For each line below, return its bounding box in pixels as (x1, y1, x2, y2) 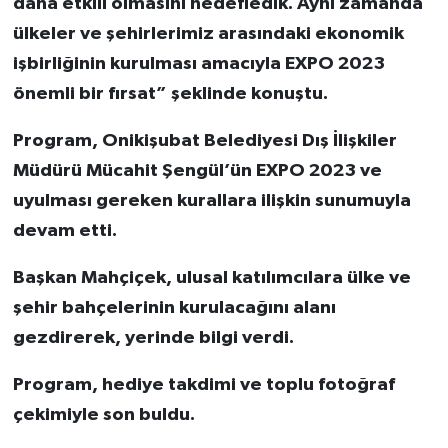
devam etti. (12, 221, 117, 241)
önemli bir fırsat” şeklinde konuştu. (12, 84, 328, 104)
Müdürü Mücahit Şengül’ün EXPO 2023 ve (12, 161, 382, 181)
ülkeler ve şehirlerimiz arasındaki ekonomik (12, 24, 404, 44)
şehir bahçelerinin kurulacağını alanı (12, 298, 336, 318)
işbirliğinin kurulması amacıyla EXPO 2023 (12, 54, 385, 74)
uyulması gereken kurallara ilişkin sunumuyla (12, 191, 411, 211)
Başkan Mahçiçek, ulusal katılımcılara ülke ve (12, 268, 411, 288)
